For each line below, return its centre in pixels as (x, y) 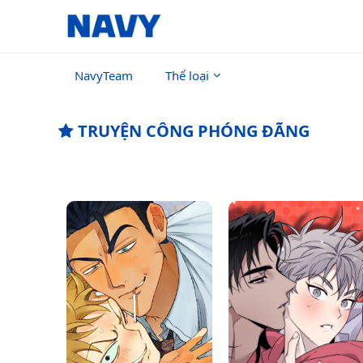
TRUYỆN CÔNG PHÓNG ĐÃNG (192, 131)
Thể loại (187, 75)
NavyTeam (104, 75)
